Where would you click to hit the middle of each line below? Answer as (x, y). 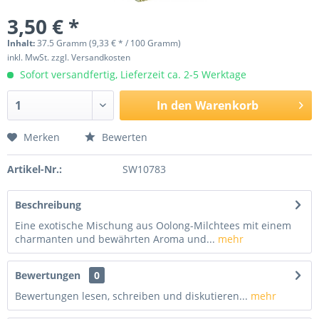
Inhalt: (22, 43)
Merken (42, 137)
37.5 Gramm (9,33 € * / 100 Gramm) (109, 43)
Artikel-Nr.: (35, 169)
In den (174, 105)
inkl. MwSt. (29, 57)
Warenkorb (226, 105)
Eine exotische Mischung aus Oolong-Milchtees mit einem (153, 225)
